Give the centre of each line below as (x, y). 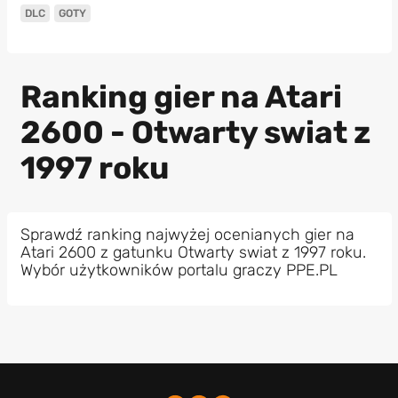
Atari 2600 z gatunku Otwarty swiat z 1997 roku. (193, 252)
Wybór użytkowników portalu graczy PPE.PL (179, 270)
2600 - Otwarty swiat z (195, 133)
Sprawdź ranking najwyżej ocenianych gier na (187, 234)
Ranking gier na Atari (181, 97)
